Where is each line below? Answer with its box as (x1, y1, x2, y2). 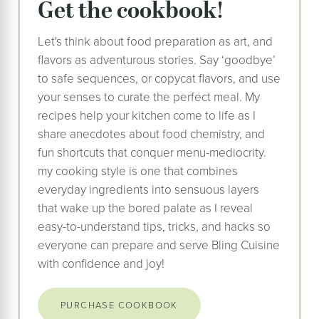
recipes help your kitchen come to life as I (38, 107, 256, 125)
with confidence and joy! (38, 255, 164, 273)
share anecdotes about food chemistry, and (38, 125, 265, 144)
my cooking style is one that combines (38, 162, 238, 181)
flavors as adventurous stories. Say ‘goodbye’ (38, 51, 276, 70)
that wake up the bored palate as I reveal (38, 199, 253, 218)
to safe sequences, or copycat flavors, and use (38, 70, 281, 88)
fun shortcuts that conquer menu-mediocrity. (38, 144, 266, 162)
